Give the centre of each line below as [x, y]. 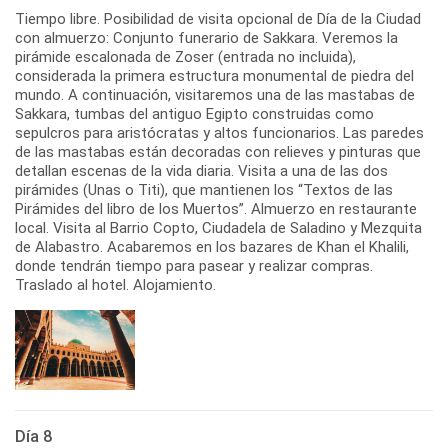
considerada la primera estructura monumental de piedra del [214, 75]
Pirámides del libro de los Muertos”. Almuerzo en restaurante [216, 208]
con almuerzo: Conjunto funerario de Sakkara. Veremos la [206, 37]
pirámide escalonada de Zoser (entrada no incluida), [185, 56]
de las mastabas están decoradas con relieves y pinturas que [218, 151]
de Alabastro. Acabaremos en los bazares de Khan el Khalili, [212, 246]
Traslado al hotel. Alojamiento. [115, 284]
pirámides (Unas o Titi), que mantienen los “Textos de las [204, 189]
